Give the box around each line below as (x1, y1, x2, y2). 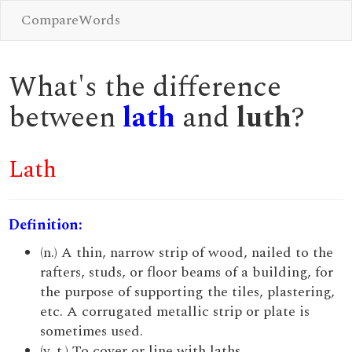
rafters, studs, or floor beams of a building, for (40, 262, 334, 283)
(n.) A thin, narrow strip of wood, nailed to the (40, 242, 334, 263)
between (9, 97, 123, 140)
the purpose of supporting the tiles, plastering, (40, 281, 335, 302)
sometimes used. (40, 321, 144, 342)
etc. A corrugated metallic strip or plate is (40, 301, 310, 322)
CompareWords (21, 9, 121, 31)
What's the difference (9, 66, 282, 109)
